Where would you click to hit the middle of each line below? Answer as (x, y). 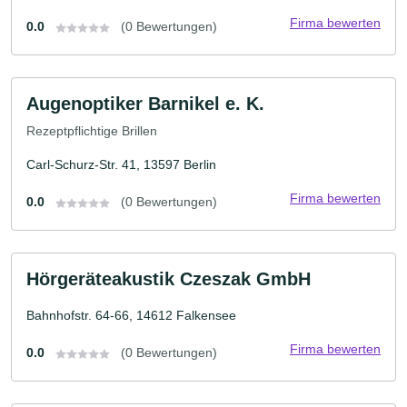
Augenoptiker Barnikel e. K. (145, 104)
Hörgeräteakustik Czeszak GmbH (169, 278)
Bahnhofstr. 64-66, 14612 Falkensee (131, 315)
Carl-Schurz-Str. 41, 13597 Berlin (121, 164)
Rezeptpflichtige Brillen (92, 130)
